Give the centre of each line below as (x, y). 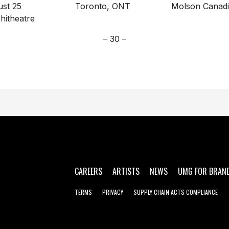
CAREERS (88, 171)
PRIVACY (113, 192)
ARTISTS (126, 171)
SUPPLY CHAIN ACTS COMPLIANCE (176, 192)
